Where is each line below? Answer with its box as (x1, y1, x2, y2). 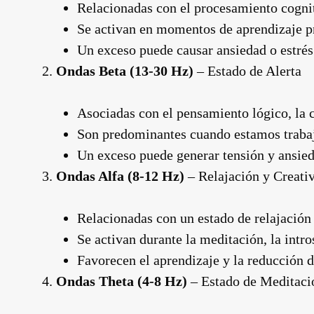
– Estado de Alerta (193, 63, 301, 78)
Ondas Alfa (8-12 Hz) (56, 168, 184, 184)
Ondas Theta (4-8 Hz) (56, 273, 187, 289)
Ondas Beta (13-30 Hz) (56, 63, 193, 78)
